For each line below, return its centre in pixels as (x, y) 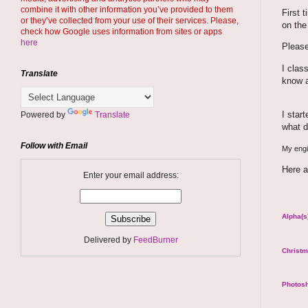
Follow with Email (54, 146)
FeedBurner (155, 240)
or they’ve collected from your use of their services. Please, (130, 21)
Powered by (44, 115)
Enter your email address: (131, 175)
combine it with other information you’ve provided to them (127, 10)
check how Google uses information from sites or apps (121, 32)
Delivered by (108, 240)
